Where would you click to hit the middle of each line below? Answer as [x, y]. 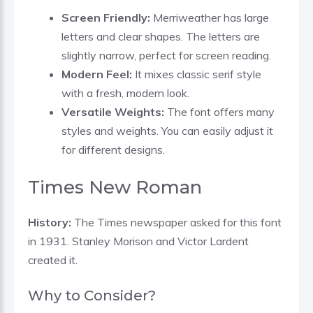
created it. [53, 260]
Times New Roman [115, 187]
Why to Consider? [92, 295]
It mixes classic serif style [197, 74]
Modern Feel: [97, 74]
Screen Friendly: [106, 17]
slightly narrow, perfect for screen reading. [166, 55]
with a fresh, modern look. [125, 93]
